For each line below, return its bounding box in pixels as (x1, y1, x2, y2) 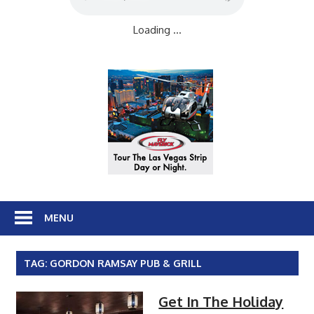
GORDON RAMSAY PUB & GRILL (49, 257, 202, 269)
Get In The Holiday (158, 292, 284, 310)
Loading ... (132, 23, 182, 36)
